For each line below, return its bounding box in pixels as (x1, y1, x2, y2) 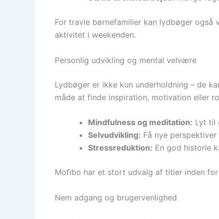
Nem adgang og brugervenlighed (55, 192, 177, 202)
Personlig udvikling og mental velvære (55, 55, 197, 65)
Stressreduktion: (88, 143, 153, 153)
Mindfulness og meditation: (88, 117, 193, 128)
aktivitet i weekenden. (55, 29, 136, 40)
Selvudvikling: (88, 130, 141, 140)
